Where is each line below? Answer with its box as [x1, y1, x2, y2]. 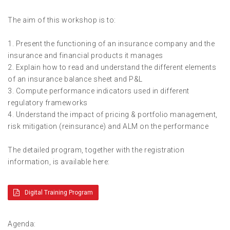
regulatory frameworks [8, 99, 88, 107]
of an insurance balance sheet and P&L [8, 75, 143, 83]
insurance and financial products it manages [8, 51, 163, 60]
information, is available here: [8, 158, 110, 166]
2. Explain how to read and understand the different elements [8, 63, 216, 71]
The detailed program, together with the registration [8, 146, 184, 154]
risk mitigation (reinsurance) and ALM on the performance [8, 122, 208, 130]
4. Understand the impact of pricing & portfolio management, [8, 110, 218, 119]
